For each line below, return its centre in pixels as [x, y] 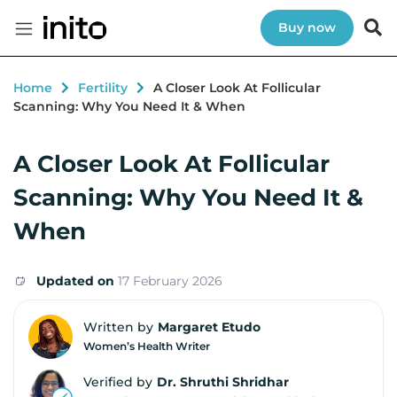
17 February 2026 [170, 280]
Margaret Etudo [209, 327]
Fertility [103, 88]
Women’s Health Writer [147, 346]
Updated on [75, 280]
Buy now [307, 28]
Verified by [118, 381]
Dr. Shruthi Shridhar [223, 381]
